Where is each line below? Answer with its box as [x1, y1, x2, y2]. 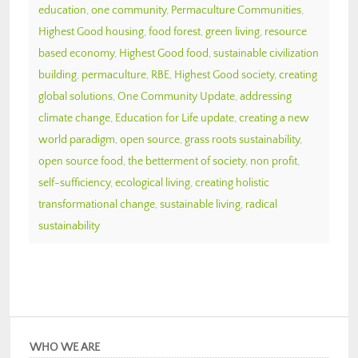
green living [205, 25, 260, 38]
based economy [38, 46, 114, 60]
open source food [38, 154, 123, 168]
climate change [38, 111, 110, 125]
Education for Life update [115, 111, 234, 125]
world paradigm [38, 133, 115, 146]
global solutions [38, 89, 113, 103]
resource [265, 25, 307, 38]
